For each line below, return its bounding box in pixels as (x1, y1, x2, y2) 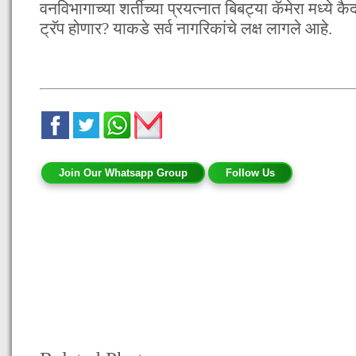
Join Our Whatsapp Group (59, 166, 188, 179)
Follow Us (226, 166, 275, 179)
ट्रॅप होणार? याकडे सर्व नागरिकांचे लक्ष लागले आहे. (40, 19, 332, 37)
